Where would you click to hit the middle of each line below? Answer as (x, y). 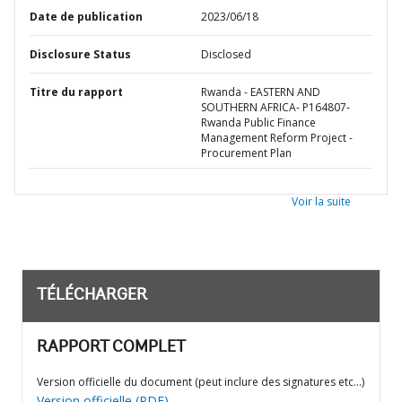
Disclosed (226, 54)
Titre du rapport (76, 92)
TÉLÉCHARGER (92, 296)
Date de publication (86, 17)
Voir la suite (321, 201)
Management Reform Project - (277, 138)
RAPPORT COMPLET (111, 348)
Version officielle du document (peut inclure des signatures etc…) (201, 382)
